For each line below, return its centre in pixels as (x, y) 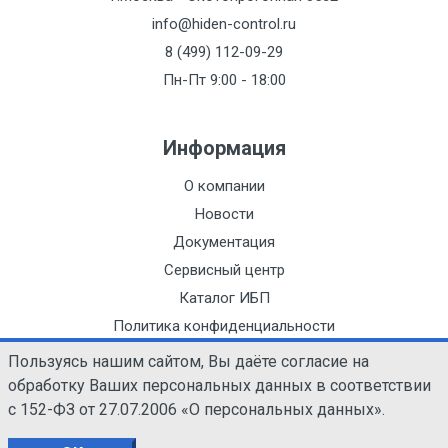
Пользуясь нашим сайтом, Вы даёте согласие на (188, 361)
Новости (224, 214)
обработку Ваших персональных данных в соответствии (219, 385)
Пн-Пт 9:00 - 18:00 (224, 80)
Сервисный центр (224, 270)
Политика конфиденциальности (224, 326)
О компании (224, 186)
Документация (224, 242)
